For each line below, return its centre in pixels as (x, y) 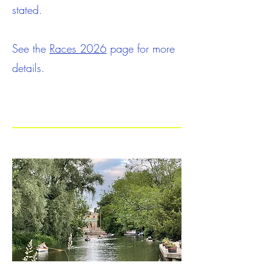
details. (28, 67)
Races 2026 (78, 48)
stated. (27, 9)
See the (31, 48)
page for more (141, 48)
